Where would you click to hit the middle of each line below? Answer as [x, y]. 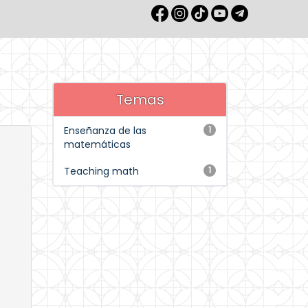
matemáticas [97, 144]
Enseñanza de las [105, 131]
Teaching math [101, 171]
